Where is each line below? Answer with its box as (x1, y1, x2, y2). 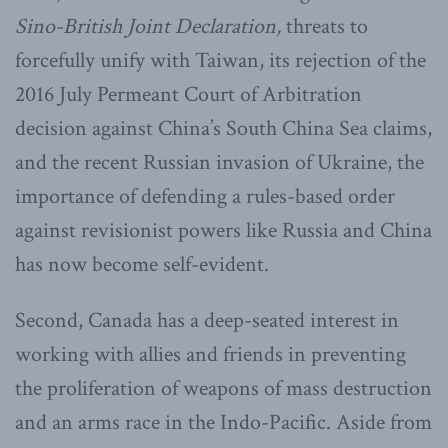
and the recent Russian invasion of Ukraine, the (15, 147, 424, 177)
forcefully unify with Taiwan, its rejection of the (15, 45, 426, 75)
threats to (286, 11, 368, 41)
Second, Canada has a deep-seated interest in (15, 305, 399, 335)
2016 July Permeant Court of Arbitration (15, 79, 362, 109)
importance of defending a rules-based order (15, 181, 395, 211)
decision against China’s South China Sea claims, (15, 113, 432, 143)
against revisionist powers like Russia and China (15, 215, 432, 245)
